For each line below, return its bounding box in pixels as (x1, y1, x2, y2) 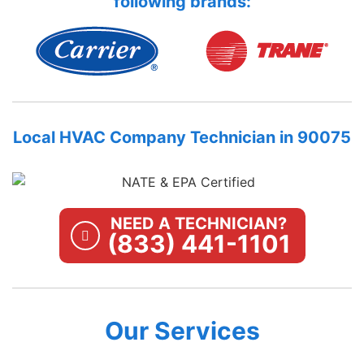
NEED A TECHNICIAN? (110, 213, 287, 233)
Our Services (104, 315, 260, 345)
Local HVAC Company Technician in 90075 (13, 127, 351, 147)
